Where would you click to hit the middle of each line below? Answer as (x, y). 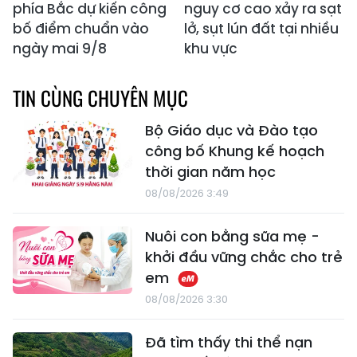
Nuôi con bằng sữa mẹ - (232, 237)
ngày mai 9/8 (60, 49)
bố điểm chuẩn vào (81, 29)
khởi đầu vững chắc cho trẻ (244, 257)
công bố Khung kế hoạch (235, 151)
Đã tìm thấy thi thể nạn (229, 343)
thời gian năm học (210, 172)
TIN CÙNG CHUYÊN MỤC (100, 98)
